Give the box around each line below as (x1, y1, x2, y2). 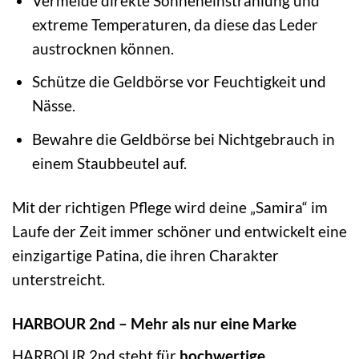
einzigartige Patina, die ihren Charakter (12, 245, 279, 264)
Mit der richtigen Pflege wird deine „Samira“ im (12, 197, 328, 216)
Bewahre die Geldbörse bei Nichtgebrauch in (32, 129, 336, 148)
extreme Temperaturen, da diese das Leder (32, 14, 319, 34)
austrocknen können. (32, 38, 175, 58)
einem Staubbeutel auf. (32, 153, 188, 172)
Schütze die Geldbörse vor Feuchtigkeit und (32, 72, 327, 91)
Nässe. (32, 96, 76, 115)
